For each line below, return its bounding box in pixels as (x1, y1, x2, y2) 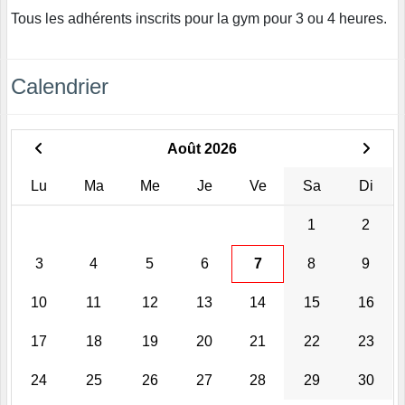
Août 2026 (167, 140, 237, 156)
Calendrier (11, 73, 108, 99)
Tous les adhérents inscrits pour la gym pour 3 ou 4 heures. (11, 10, 387, 26)
